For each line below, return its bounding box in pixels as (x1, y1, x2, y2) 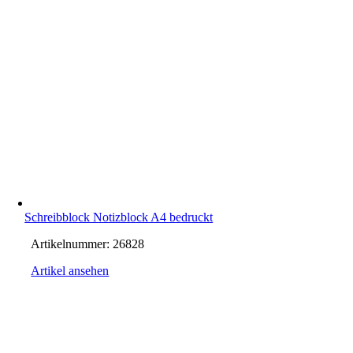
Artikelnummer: (31, 237, 113, 251)
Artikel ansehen (31, 264, 110, 278)
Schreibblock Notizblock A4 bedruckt (24, 210, 214, 225)
